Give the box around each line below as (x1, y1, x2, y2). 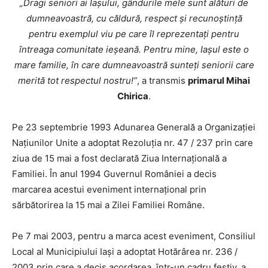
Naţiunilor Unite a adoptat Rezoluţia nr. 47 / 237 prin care (12, 136, 253, 148)
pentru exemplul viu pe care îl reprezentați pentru (29, 28, 239, 39)
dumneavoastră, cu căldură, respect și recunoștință (26, 12, 242, 24)
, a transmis (137, 74, 188, 86)
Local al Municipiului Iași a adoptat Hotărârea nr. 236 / (12, 245, 237, 257)
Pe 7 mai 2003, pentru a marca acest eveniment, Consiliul (12, 230, 255, 242)
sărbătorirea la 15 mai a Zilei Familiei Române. (12, 199, 205, 211)
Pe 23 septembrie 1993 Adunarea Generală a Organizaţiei (12, 121, 255, 133)
